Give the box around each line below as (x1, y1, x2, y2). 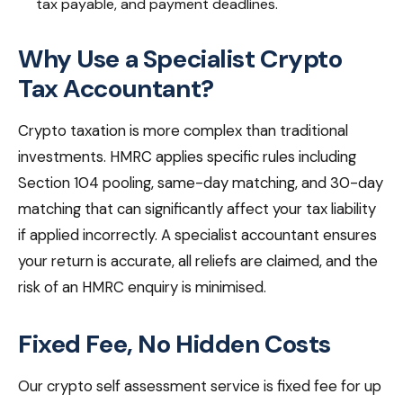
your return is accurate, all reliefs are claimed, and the (18, 251, 378, 272)
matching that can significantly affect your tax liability (18, 199, 376, 219)
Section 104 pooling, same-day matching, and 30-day (18, 173, 383, 193)
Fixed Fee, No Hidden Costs (18, 327, 332, 362)
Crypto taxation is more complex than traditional (18, 121, 348, 141)
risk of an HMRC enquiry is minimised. (18, 277, 266, 298)
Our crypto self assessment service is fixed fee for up (18, 376, 381, 397)
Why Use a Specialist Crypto (18, 42, 343, 76)
